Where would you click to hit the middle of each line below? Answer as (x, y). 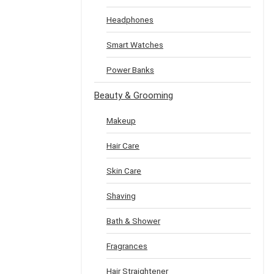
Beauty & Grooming (134, 95)
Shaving (121, 196)
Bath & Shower (133, 221)
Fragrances (127, 246)
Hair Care (123, 146)
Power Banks (130, 70)
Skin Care (124, 171)
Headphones (130, 20)
